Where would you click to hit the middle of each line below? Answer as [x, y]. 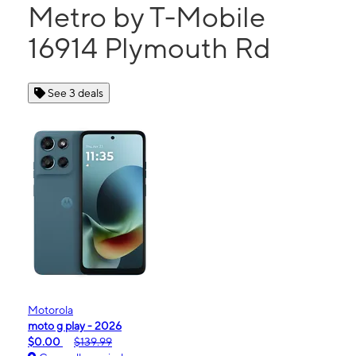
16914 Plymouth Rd [149, 48]
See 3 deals [75, 93]
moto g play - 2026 [75, 326]
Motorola [50, 310]
